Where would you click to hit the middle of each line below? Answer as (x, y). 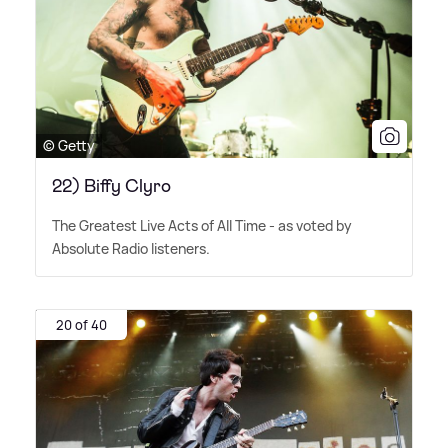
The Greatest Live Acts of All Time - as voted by (202, 225)
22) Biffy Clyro (111, 185)
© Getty (69, 145)
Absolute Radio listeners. (131, 248)
